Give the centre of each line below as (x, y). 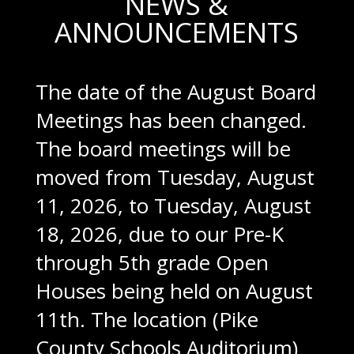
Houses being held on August (174, 290)
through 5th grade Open (152, 262)
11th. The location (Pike (147, 319)
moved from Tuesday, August (175, 177)
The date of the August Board (175, 91)
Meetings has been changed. (171, 120)
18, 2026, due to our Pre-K (159, 233)
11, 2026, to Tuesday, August (173, 205)
